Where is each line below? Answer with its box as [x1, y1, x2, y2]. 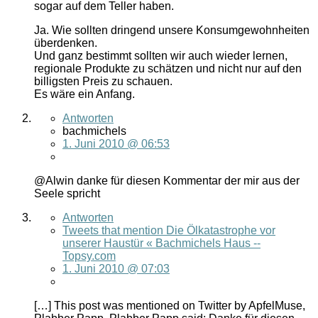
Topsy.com [62, 249, 116, 262]
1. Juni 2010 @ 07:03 [62, 262, 170, 275]
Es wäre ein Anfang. [34, 87, 135, 100]
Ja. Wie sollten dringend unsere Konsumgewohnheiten [34, 23, 309, 36]
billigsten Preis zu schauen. [34, 75, 172, 87]
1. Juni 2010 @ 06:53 [62, 137, 170, 150]
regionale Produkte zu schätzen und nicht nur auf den [34, 62, 302, 75]
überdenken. [34, 36, 97, 49]
